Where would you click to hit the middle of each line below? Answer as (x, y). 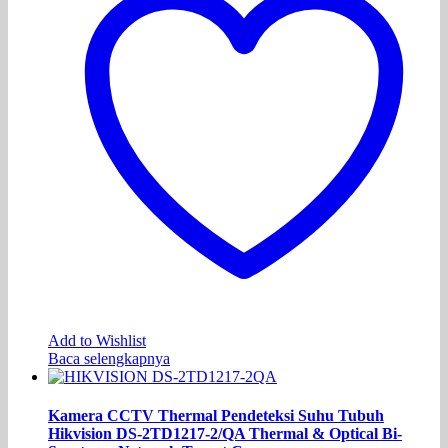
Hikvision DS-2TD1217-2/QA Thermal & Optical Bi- (225, 433)
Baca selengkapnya (109, 358)
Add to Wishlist (97, 340)
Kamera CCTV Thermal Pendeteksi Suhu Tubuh (216, 415)
